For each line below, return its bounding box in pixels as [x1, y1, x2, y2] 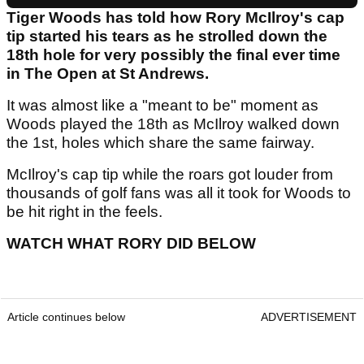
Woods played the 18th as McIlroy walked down [6, 115, 340, 133]
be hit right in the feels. [6, 203, 167, 221]
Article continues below [7, 310, 125, 324]
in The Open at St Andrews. [6, 65, 213, 83]
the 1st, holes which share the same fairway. [6, 134, 318, 152]
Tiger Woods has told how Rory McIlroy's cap [6, 9, 344, 27]
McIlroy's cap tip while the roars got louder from [6, 166, 333, 184]
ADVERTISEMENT [261, 310, 357, 324]
